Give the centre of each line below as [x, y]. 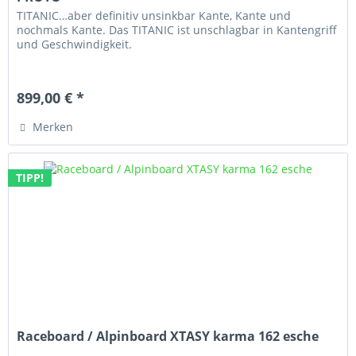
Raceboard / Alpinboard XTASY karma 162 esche [168, 336]
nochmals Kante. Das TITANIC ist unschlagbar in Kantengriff [177, 29]
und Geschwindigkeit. [75, 44]
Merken [53, 126]
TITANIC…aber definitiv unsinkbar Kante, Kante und [154, 15]
